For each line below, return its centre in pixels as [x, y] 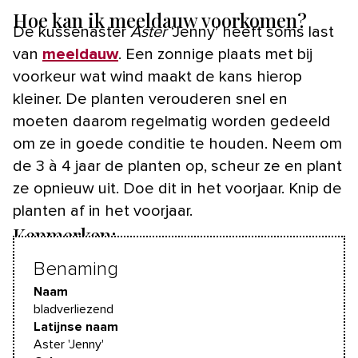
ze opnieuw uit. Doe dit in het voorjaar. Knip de [177, 189]
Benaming [76, 270]
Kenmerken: [65, 235]
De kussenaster [72, 32]
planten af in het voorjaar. [103, 211]
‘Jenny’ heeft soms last [251, 32]
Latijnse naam [76, 327]
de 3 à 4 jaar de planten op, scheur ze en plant [177, 167]
